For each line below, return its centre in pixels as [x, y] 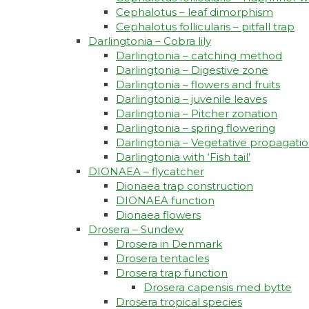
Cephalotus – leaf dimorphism [195, 12]
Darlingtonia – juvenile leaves [191, 99]
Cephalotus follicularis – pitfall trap [205, 27]
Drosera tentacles [162, 259]
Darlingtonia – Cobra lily [150, 41]
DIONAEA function [165, 201]
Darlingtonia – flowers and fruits [198, 85]
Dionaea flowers [158, 215]
